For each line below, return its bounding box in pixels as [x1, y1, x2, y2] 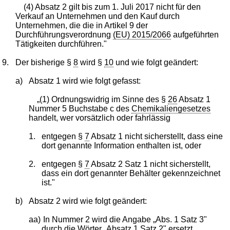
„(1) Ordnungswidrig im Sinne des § [36, 94, 168, 104]
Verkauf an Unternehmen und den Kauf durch [15, 11, 180, 21]
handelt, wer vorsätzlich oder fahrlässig [28, 113, 170, 122]
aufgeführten [171, 30, 219, 39]
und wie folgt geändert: [113, 57, 199, 67]
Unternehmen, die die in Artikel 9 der [15, 21, 148, 30]
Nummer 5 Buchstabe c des [28, 104, 131, 113]
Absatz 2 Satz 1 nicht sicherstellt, [89, 159, 211, 168]
